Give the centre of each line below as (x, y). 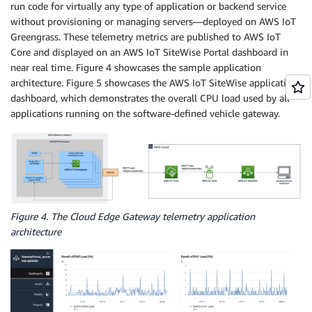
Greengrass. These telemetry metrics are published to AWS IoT (146, 37)
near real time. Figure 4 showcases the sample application (136, 68)
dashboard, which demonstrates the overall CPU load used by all (150, 98)
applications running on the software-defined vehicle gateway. (145, 114)
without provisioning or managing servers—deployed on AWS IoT (153, 22)
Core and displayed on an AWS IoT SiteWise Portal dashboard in (149, 52)
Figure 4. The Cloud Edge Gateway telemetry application (133, 216)
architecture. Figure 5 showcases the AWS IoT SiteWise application (154, 83)
